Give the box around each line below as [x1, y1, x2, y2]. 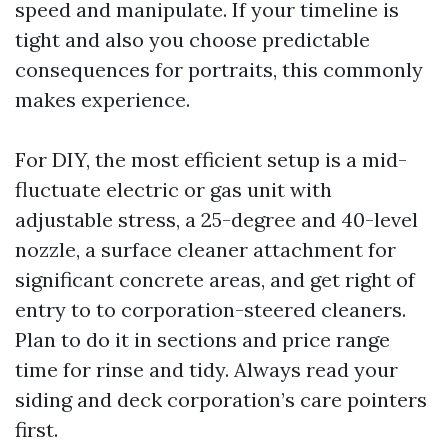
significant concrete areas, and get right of [15, 267, 415, 292]
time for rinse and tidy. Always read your [15, 357, 398, 382]
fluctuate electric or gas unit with [15, 177, 332, 202]
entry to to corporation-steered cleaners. [15, 297, 406, 322]
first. [15, 417, 58, 442]
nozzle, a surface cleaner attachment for [15, 237, 396, 262]
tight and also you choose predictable [15, 27, 370, 52]
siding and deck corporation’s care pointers [15, 387, 427, 412]
